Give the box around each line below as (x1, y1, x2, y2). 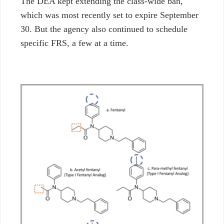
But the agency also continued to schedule (34, 23, 187, 34)
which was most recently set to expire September (20, 9, 198, 20)
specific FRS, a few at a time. (20, 37, 128, 48)
